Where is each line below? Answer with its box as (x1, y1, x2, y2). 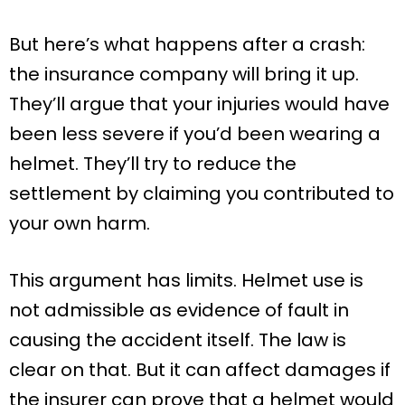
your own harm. (9, 210, 150, 236)
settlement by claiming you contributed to (9, 180, 394, 206)
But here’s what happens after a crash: (9, 31, 365, 57)
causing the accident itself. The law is (9, 326, 346, 353)
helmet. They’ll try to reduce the (9, 150, 297, 176)
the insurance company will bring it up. (9, 61, 359, 87)
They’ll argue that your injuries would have (9, 90, 390, 117)
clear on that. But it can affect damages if (9, 356, 391, 382)
